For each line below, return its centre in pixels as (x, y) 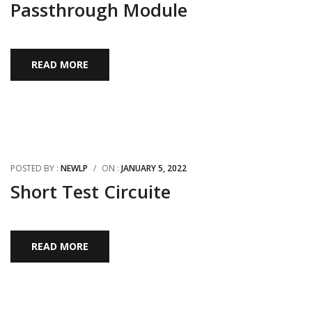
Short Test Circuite (91, 192)
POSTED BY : (36, 168)
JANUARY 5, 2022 (154, 168)
